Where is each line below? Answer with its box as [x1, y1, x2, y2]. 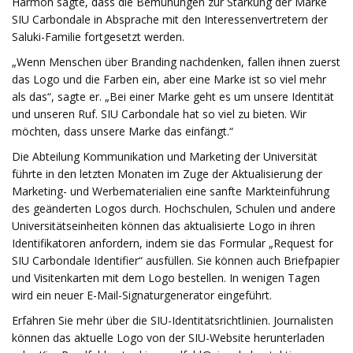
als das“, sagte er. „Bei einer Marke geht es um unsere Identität [12, 89, 334, 104]
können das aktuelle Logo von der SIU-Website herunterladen [12, 330, 325, 345]
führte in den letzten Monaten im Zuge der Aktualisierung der [12, 166, 322, 181]
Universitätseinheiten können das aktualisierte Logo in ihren [12, 218, 315, 233]
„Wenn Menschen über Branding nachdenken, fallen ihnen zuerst [12, 54, 340, 69]
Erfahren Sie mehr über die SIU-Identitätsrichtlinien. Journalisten [12, 313, 333, 328]
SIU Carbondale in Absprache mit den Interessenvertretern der [12, 12, 328, 27]
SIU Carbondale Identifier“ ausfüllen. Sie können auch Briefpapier [12, 253, 340, 268]
